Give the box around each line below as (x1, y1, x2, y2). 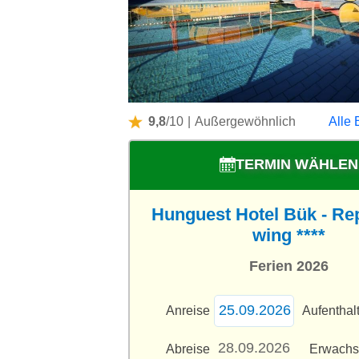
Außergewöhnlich (195, 114, 296, 128)
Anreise (166, 303, 210, 317)
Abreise (166, 341, 210, 356)
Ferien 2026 (248, 257, 329, 274)
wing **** (252, 224, 325, 245)
